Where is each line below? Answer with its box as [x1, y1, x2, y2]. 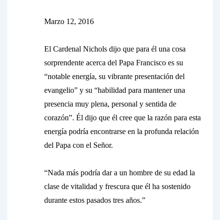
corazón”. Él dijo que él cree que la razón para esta [44, 113, 201, 122]
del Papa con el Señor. [44, 141, 113, 149]
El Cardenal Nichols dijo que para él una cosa [44, 45, 186, 53]
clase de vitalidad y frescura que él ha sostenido [44, 182, 191, 191]
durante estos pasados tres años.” [44, 196, 145, 204]
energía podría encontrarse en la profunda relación [44, 127, 199, 136]
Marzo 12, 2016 [44, 17, 94, 26]
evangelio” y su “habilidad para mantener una [44, 86, 185, 94]
